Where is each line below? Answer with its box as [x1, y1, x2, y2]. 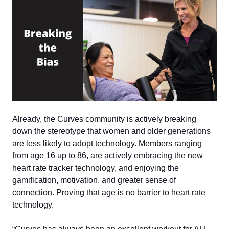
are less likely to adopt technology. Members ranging [12, 139, 202, 148]
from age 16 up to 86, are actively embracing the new [12, 151, 203, 160]
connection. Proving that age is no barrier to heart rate [12, 188, 205, 197]
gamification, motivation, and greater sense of [12, 175, 176, 185]
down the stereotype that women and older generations [12, 126, 211, 135]
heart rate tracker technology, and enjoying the [12, 163, 179, 172]
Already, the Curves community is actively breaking [12, 114, 196, 123]
